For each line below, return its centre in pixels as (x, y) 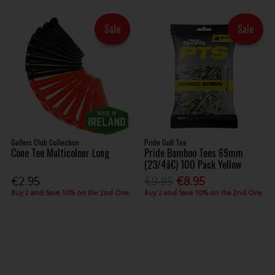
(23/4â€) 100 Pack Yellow (193, 165)
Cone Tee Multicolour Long (60, 153)
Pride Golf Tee (166, 142)
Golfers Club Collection (45, 142)
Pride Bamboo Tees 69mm (194, 153)
